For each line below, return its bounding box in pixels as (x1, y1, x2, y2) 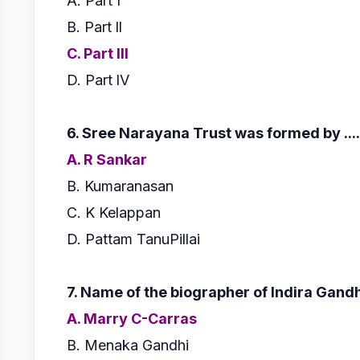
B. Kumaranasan (67, 177, 174, 194)
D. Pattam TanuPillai (67, 230, 200, 247)
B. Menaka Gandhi (67, 336, 189, 354)
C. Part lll (67, 44, 132, 62)
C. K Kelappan (67, 203, 165, 221)
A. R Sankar (67, 150, 147, 168)
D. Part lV (67, 71, 129, 88)
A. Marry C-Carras (67, 309, 197, 327)
